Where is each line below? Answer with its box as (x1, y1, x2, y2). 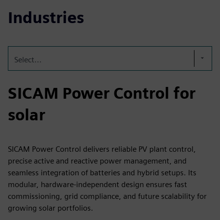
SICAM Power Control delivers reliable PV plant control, (8, 144, 196, 154)
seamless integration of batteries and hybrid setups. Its (8, 168, 196, 177)
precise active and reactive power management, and (8, 156, 187, 165)
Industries (8, 8, 84, 27)
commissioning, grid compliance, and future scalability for (8, 192, 207, 201)
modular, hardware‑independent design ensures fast (8, 180, 187, 189)
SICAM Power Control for (8, 83, 195, 103)
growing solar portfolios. (8, 203, 93, 213)
